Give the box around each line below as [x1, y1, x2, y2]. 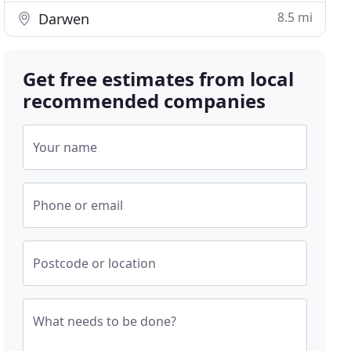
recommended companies [23, 88, 266, 114]
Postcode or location [33, 255, 157, 272]
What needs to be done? [33, 313, 177, 330]
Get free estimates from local [23, 66, 295, 92]
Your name [33, 139, 98, 156]
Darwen [34, 9, 90, 28]
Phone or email [33, 197, 124, 214]
